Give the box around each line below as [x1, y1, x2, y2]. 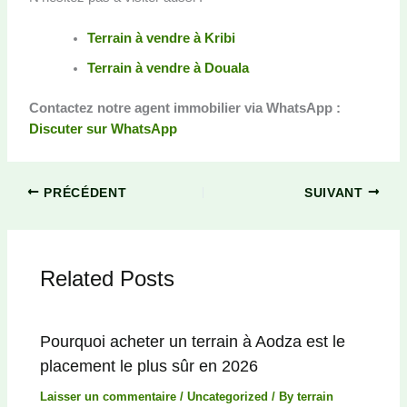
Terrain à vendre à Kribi [86, 30, 235, 45]
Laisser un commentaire [40, 390, 177, 404]
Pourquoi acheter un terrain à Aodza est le [40, 332, 346, 352]
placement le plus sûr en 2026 [40, 356, 259, 376]
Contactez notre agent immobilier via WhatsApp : [28, 101, 341, 116]
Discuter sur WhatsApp [28, 122, 177, 137]
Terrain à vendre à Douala [86, 60, 249, 75]
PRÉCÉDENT [39, 185, 127, 200]
